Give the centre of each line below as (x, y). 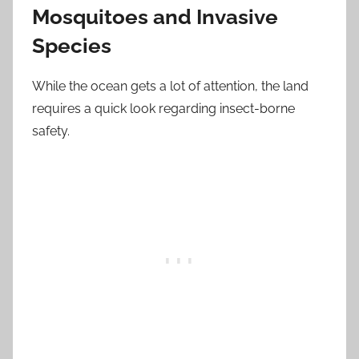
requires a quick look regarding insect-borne (163, 109)
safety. (51, 131)
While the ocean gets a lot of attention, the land (170, 86)
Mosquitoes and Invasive (155, 16)
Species (72, 45)
